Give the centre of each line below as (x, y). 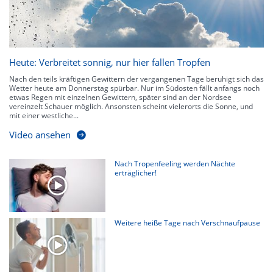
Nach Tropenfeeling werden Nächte (175, 163)
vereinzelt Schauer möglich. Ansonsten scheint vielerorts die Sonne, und (131, 106)
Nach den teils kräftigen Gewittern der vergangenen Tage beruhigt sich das (136, 79)
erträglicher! (136, 172)
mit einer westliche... (44, 115)
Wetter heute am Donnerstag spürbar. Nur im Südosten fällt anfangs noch (134, 88)
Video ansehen (40, 134)
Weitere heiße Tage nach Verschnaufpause (188, 223)
